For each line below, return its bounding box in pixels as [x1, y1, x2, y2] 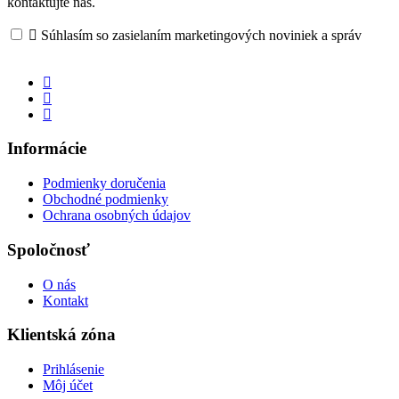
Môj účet [43, 377, 93, 393]
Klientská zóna [7, 325, 116, 345]
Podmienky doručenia [43, 175, 166, 191]
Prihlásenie [43, 361, 104, 377]
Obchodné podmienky [43, 191, 168, 208]
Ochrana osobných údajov [43, 208, 191, 224]
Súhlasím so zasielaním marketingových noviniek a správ [41, 27, 362, 43]
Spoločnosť [7, 240, 90, 259]
